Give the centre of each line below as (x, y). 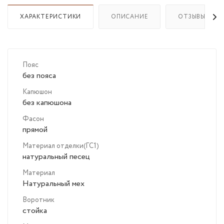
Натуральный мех (53, 184)
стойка (35, 211)
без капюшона (47, 103)
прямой (35, 130)
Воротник (38, 200)
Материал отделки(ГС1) (61, 146)
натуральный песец (56, 157)
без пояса (39, 76)
